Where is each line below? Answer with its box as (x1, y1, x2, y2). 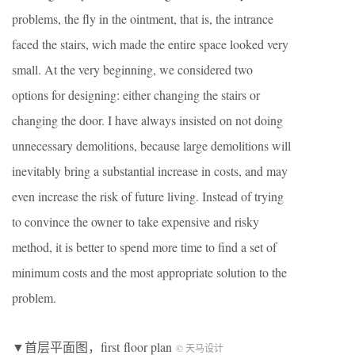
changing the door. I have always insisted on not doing (12, 112, 283, 129)
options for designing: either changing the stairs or (12, 86, 260, 104)
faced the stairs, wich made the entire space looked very (12, 36, 288, 53)
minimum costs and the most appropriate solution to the (12, 264, 287, 281)
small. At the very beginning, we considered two (12, 61, 253, 78)
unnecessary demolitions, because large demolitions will (12, 137, 291, 155)
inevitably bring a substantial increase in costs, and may (12, 162, 288, 180)
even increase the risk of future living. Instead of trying (12, 188, 284, 205)
